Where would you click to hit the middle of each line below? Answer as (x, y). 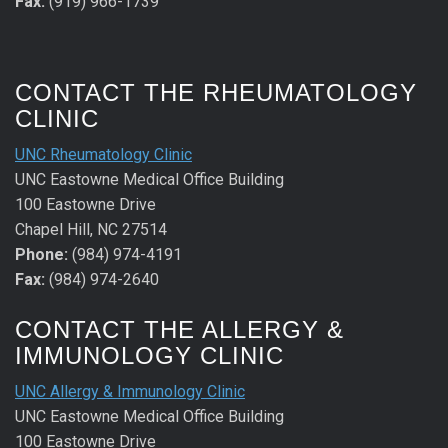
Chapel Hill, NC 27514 (91, 229)
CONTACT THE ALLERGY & (179, 330)
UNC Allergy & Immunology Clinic (130, 392)
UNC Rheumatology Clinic (103, 154)
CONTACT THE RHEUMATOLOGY (216, 92)
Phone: (41, 254)
